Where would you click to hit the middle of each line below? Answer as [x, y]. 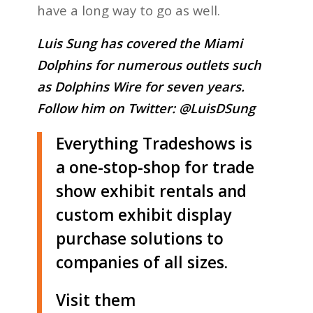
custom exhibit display [143, 215]
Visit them [95, 300]
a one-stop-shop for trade [155, 168]
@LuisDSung [217, 108]
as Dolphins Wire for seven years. [140, 86]
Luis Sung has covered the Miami [139, 43]
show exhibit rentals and [151, 191]
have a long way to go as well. [128, 10]
